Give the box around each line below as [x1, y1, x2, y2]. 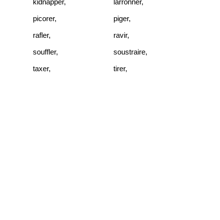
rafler [33, 30, 49, 39]
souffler [33, 47, 56, 56]
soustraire [113, 47, 145, 56]
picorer [33, 14, 55, 23]
